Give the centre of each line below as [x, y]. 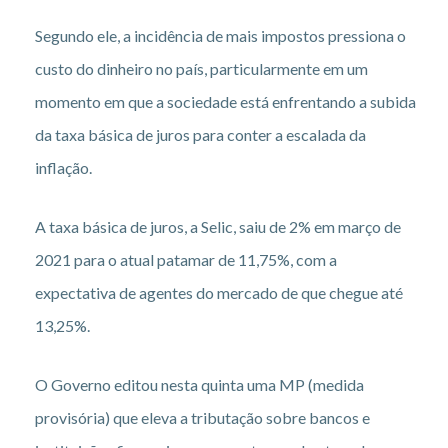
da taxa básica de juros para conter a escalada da [200, 134]
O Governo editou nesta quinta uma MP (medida [199, 384]
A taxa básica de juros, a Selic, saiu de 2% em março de [218, 226]
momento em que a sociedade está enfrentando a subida [225, 101]
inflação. [63, 167]
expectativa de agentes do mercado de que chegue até [219, 292]
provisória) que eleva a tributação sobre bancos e [202, 417]
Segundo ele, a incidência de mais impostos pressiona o [220, 35]
